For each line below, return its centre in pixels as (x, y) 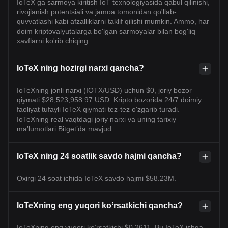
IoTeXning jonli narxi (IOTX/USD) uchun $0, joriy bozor (104, 90)
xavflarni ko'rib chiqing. (53, 40)
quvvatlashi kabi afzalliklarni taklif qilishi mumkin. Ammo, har (113, 21)
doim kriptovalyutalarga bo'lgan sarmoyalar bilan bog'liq (106, 31)
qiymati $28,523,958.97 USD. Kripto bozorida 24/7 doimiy (109, 99)
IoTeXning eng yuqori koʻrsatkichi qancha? (100, 205)
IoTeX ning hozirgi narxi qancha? (80, 68)
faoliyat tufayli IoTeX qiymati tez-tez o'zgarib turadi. (98, 109)
